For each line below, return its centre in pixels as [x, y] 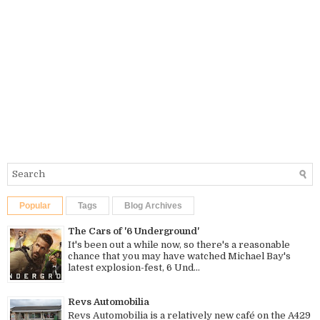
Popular [35, 205]
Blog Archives [153, 205]
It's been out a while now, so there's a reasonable [179, 244]
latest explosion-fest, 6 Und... [134, 267]
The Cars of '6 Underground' [134, 231]
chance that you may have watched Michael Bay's [179, 256]
